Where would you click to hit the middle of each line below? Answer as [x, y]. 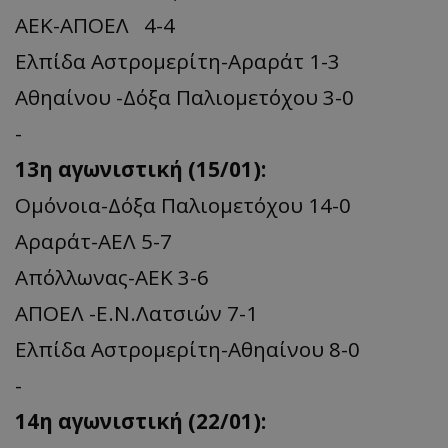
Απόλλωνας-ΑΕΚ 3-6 [112, 277]
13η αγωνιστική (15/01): [140, 169]
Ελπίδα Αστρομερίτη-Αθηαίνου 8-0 [187, 349]
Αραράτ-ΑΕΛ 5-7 [96, 241]
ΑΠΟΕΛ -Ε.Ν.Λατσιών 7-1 [136, 313]
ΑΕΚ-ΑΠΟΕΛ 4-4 [95, 25]
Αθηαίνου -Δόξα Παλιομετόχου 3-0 [184, 97]
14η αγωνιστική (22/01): [140, 421]
